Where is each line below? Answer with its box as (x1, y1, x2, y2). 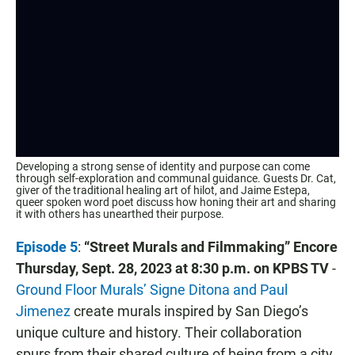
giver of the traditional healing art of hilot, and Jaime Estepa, (16, 183, 310, 197)
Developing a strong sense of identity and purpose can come (16, 159, 310, 173)
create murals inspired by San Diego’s (71, 302, 308, 319)
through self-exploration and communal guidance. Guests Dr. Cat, (16, 171, 336, 185)
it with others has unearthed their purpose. (16, 207, 224, 220)
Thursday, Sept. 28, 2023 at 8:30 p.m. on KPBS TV (16, 259, 332, 277)
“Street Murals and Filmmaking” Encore (81, 238, 338, 255)
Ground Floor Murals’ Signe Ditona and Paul (16, 281, 288, 298)
